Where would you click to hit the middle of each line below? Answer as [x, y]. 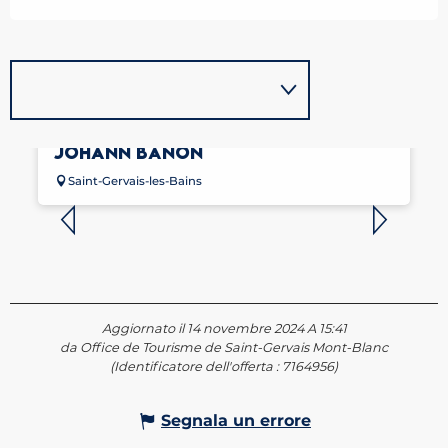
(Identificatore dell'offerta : [196, 367]
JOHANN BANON [128, 153]
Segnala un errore [236, 421]
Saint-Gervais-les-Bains [135, 181]
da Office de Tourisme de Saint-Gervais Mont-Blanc [224, 348]
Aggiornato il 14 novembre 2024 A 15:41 [224, 329]
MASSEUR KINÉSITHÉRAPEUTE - [193, 134]
